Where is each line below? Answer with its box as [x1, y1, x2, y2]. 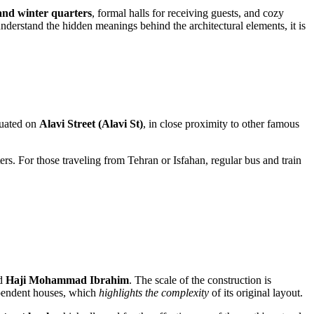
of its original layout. [209, 287, 303, 299]
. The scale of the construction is [129, 274, 271, 287]
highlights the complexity [99, 287, 209, 299]
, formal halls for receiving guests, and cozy [92, 6, 284, 19]
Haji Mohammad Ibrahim [6, 274, 129, 287]
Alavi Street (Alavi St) [39, 117, 143, 130]
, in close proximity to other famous [143, 117, 299, 130]
